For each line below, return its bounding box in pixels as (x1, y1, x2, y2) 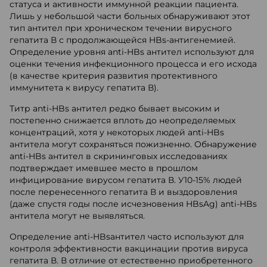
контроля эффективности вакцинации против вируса (10, 243, 248, 254)
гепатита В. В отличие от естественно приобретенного (10, 255, 253, 266)
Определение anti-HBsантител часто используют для (10, 231, 244, 242)
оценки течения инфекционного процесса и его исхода (10, 58, 257, 69)
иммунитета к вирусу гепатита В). (10, 82, 159, 93)
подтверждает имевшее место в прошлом (10, 163, 198, 173)
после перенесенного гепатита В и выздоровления (10, 187, 237, 197)
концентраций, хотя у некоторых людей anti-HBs (10, 127, 224, 138)
